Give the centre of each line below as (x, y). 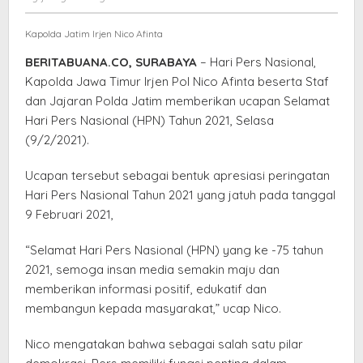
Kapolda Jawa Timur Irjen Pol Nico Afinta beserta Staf (177, 81)
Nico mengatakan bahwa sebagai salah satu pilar (164, 344)
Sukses (190, 40)
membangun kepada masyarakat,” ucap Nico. (153, 308)
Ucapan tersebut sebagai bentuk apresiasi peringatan (177, 175)
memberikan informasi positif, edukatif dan (146, 288)
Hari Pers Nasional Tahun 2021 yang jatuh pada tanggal (180, 194)
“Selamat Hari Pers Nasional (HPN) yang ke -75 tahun (174, 250)
